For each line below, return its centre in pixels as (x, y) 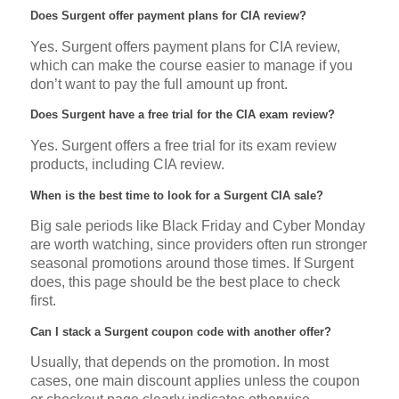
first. (43, 301)
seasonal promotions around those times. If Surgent (191, 264)
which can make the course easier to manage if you (191, 65)
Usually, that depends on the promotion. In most (179, 362)
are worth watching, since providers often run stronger (198, 245)
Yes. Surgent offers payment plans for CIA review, (185, 46)
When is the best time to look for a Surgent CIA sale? (176, 195)
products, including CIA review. (127, 165)
